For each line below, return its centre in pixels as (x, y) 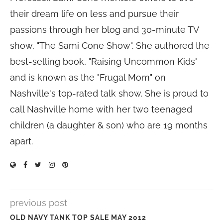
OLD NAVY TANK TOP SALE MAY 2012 (78, 218)
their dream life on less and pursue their (94, 14)
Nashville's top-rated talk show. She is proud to (109, 93)
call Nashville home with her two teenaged (101, 109)
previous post (39, 203)
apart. (21, 141)
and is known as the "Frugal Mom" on (88, 77)
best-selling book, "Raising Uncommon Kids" (104, 61)
